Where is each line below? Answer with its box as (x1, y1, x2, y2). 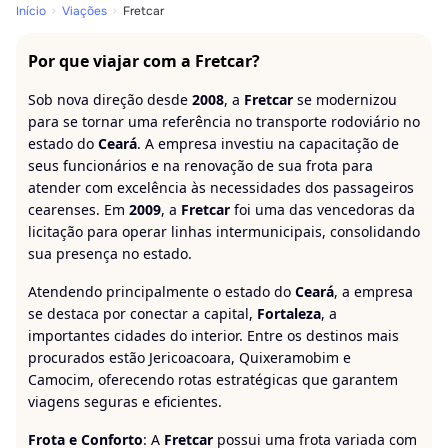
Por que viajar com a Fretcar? (28, 50, 260, 72)
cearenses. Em (28, 200, 129, 219)
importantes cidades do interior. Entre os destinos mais (28, 326, 399, 345)
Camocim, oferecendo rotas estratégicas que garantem (28, 370, 398, 389)
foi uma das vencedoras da (230, 200, 415, 219)
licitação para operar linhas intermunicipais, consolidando (28, 222, 420, 241)
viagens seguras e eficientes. (28, 392, 222, 411)
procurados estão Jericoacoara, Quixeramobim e (28, 348, 351, 367)
